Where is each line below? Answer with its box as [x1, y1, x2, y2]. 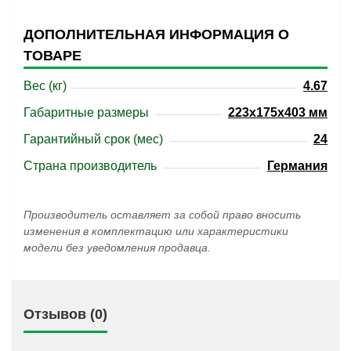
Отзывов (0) [24, 306, 107, 322]
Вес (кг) [24, 79, 67, 92]
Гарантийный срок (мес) [24, 132, 163, 146]
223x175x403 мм [228, 106, 327, 119]
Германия [267, 159, 327, 172]
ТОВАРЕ [24, 48, 81, 63]
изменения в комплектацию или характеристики [24, 225, 288, 237]
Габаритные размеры [24, 106, 149, 119]
